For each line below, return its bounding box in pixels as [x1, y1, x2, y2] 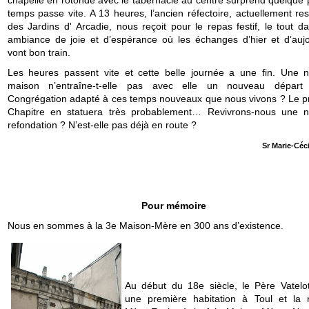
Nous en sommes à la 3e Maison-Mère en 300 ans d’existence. [7, 219, 283, 231]
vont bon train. [7, 46, 70, 58]
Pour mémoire [141, 199, 206, 211]
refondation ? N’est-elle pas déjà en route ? [7, 119, 197, 130]
